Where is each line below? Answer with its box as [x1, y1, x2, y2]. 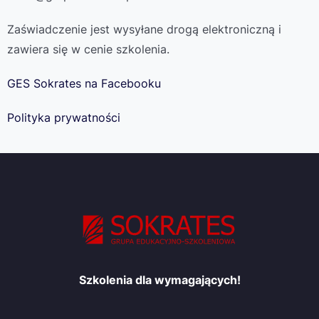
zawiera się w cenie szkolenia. [7, 41, 169, 56]
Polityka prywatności [7, 110, 120, 125]
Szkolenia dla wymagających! [78, 273, 241, 287]
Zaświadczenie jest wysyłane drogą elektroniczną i [7, 21, 281, 36]
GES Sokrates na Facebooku [7, 75, 161, 90]
